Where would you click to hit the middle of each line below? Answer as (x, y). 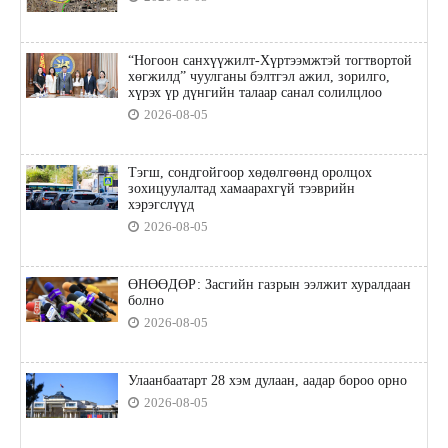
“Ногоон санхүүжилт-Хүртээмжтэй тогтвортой (269, 61)
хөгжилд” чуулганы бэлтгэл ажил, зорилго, (258, 77)
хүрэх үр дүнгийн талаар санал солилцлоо (254, 93)
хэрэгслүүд (160, 205)
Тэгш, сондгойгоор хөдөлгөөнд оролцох (249, 173)
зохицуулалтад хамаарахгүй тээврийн (241, 189)
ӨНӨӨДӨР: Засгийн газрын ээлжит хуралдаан (269, 285)
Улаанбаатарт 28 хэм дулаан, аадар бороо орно (267, 381)
